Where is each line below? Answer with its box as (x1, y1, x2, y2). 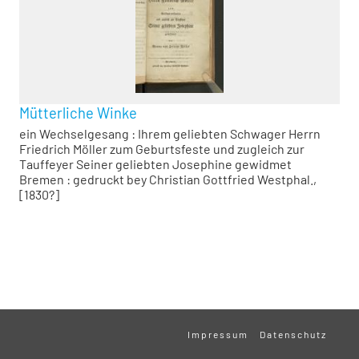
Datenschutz (260, 329, 327, 340)
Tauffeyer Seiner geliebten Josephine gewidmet (19, 155, 292, 171)
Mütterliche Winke (19, 103, 137, 122)
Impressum (188, 329, 248, 340)
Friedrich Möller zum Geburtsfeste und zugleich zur (19, 140, 305, 156)
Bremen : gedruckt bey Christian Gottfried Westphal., (19, 171, 317, 187)
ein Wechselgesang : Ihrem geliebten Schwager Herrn (19, 125, 321, 141)
